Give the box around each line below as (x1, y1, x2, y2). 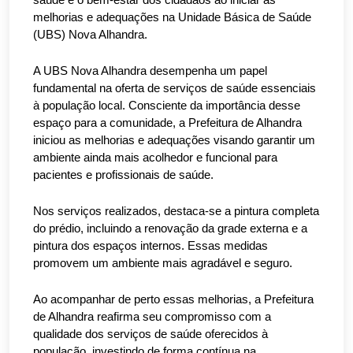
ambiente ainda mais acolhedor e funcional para (33, 151, 277, 164)
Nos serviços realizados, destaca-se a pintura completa (33, 205, 319, 217)
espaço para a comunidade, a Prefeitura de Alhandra (33, 117, 302, 129)
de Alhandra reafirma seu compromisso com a (33, 310, 271, 323)
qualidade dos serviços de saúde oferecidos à (33, 328, 268, 340)
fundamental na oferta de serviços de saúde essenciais (33, 82, 316, 95)
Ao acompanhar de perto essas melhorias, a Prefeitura (33, 293, 314, 306)
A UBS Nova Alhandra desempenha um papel (33, 65, 267, 77)
